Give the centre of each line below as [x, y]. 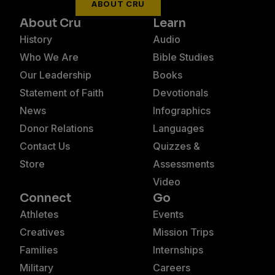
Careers [172, 267]
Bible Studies [183, 57]
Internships [178, 250]
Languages [178, 128]
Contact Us [45, 146]
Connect [45, 198]
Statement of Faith [62, 92]
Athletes [39, 214]
